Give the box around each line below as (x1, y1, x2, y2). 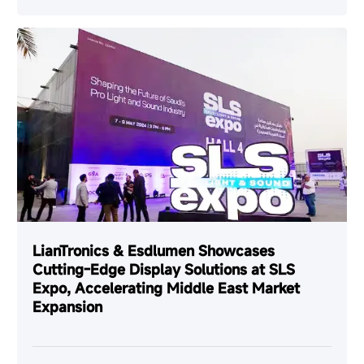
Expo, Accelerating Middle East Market (32, 278, 301, 297)
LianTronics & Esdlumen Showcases (32, 240, 275, 260)
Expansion (32, 297, 103, 316)
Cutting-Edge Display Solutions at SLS (32, 259, 296, 279)
